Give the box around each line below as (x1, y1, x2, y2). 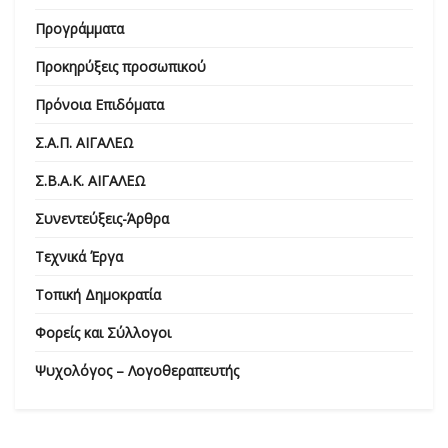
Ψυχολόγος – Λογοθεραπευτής (35, 360, 239, 380)
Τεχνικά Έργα (35, 246, 123, 266)
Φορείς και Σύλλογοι (35, 322, 171, 342)
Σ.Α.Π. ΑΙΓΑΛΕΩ (35, 132, 134, 152)
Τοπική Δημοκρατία (35, 284, 161, 304)
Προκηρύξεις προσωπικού (35, 56, 206, 76)
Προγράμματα (35, 18, 124, 38)
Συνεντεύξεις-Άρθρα (35, 208, 169, 228)
